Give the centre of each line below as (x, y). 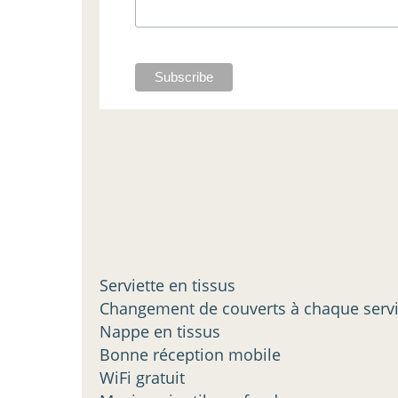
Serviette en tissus (167, 285)
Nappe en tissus (160, 331)
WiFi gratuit (142, 377)
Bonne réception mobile (190, 354)
